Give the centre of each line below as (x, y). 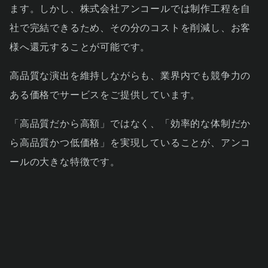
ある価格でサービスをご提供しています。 (105, 95)
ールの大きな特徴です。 (65, 162)
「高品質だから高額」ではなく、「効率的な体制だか (130, 123)
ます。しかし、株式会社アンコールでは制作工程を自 (130, 8)
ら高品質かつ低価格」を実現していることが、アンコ (130, 142)
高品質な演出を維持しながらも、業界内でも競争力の (130, 75)
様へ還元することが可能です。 (80, 47)
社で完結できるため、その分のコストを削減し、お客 (130, 28)
